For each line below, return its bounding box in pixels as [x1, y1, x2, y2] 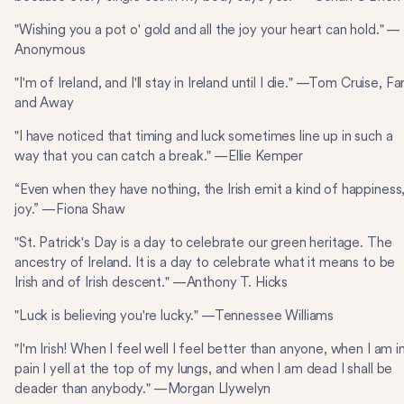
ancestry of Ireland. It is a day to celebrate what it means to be [14, 254, 396, 271]
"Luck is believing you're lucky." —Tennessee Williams [14, 308, 335, 324]
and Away [14, 95, 74, 111]
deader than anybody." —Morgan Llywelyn [14, 381, 271, 397]
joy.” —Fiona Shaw [14, 201, 125, 217]
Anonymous [14, 41, 86, 58]
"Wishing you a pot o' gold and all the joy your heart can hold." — [14, 22, 401, 38]
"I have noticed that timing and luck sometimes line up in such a [14, 128, 393, 144]
